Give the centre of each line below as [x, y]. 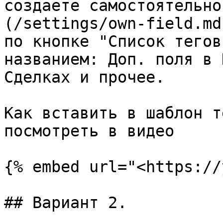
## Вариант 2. [65, 203]
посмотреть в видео [89, 131]
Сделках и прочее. [84, 77]
